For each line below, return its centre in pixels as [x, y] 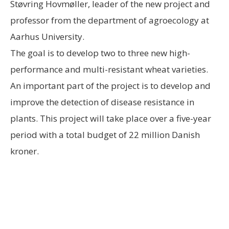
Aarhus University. [47, 37]
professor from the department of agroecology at [110, 20]
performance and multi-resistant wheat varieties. [109, 70]
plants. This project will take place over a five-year [111, 119]
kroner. [25, 151]
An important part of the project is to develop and [110, 86]
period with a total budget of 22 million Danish [105, 135]
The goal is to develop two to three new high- [100, 53]
